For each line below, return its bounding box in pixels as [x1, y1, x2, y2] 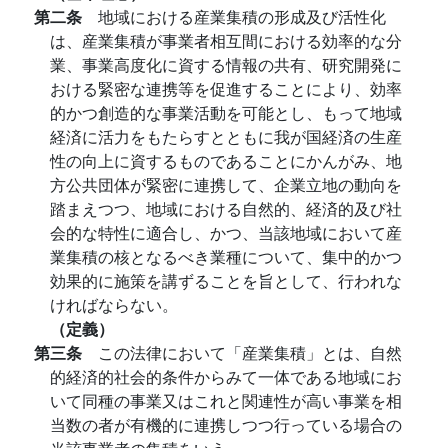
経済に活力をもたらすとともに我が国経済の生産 [50, 125, 402, 148]
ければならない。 [50, 293, 178, 316]
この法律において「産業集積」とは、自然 [98, 341, 402, 364]
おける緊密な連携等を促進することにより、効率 [50, 77, 402, 100]
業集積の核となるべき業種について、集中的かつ [50, 245, 402, 268]
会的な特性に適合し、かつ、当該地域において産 [50, 221, 402, 244]
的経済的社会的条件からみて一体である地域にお [50, 365, 402, 388]
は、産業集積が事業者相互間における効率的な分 [50, 29, 402, 52]
